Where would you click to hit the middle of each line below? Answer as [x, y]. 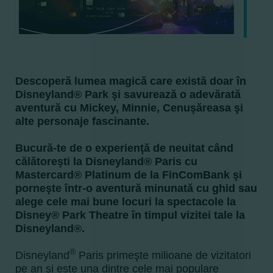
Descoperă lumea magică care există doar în [131, 81]
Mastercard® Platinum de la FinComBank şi [129, 175]
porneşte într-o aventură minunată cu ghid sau [136, 188]
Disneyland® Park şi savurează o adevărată [128, 94]
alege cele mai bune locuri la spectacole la [126, 202]
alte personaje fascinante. [84, 121]
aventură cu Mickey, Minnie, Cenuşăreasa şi [129, 108]
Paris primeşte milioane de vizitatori [163, 255]
